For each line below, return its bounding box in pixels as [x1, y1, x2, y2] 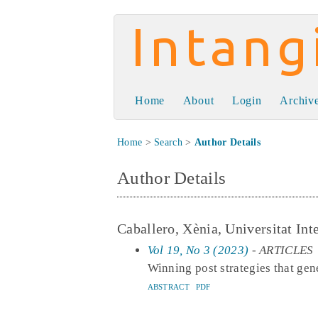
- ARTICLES [248, 243, 314, 257]
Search [154, 137, 182, 148]
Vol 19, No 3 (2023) [147, 243, 249, 257]
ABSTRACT [147, 282, 190, 291]
